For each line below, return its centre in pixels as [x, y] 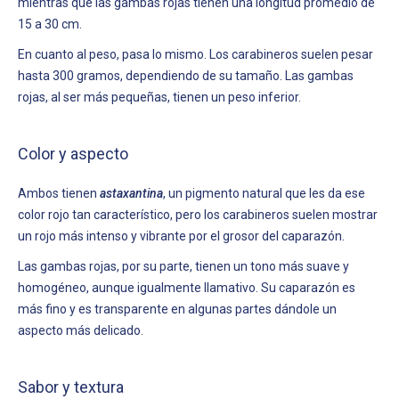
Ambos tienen [59, 193]
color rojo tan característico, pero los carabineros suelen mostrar [198, 214]
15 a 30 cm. [51, 24]
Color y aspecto [73, 153]
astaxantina [131, 193]
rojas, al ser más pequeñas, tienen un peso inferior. [159, 97]
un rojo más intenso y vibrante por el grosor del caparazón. [183, 236]
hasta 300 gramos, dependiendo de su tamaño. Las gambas [186, 75]
